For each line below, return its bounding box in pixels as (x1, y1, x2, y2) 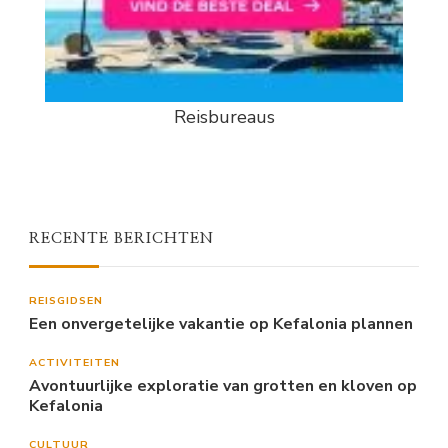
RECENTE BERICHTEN (29, 230, 214, 246)
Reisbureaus (173, 104, 275, 129)
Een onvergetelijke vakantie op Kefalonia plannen (29, 312, 413, 335)
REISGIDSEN (29, 292, 103, 308)
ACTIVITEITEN (29, 354, 120, 370)
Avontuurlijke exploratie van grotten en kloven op (29, 374, 417, 397)
